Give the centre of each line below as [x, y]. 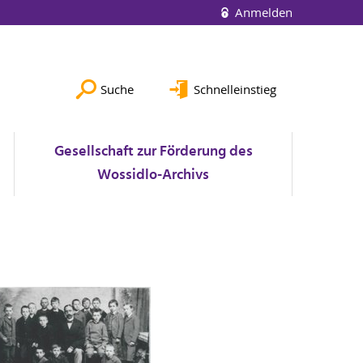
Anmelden [262, 12]
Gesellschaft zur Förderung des [153, 152]
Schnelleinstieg [235, 89]
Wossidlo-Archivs [153, 175]
